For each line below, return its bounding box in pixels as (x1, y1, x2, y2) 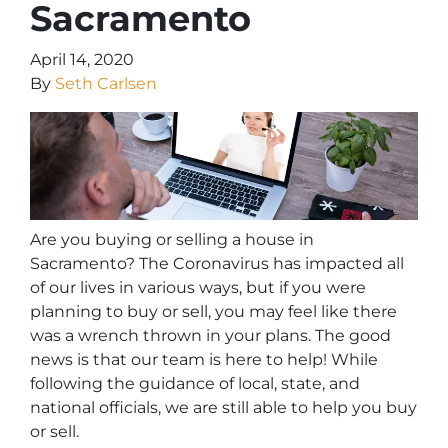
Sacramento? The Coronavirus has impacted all (30, 254, 404, 274)
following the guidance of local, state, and (30, 374, 360, 394)
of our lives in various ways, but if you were (30, 278, 366, 298)
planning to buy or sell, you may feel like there (30, 302, 397, 322)
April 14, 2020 (30, 49, 134, 69)
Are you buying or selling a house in (30, 230, 314, 250)
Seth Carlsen (55, 73, 157, 93)
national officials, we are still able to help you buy (30, 398, 417, 418)
